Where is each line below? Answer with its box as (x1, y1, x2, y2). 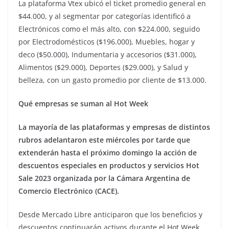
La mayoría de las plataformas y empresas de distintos (18, 122, 210, 132)
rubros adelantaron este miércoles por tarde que (18, 135, 190, 145)
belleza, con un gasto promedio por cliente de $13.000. (18, 75, 207, 85)
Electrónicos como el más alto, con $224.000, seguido (18, 24, 200, 34)
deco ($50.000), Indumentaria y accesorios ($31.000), (18, 50, 197, 60)
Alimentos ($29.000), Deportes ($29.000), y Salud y (18, 62, 188, 73)
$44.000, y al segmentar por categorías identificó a (18, 11, 191, 21)
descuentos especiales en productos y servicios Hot (18, 161, 199, 171)
